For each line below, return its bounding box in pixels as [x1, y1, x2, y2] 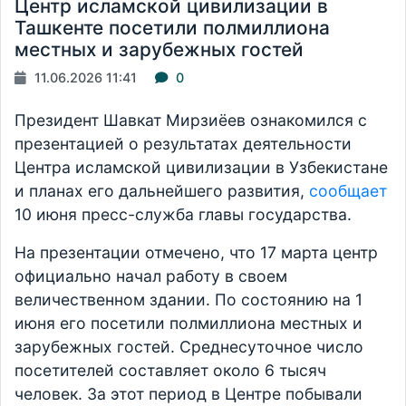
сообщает [309, 181, 387, 201]
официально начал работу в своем [14, 266, 287, 286]
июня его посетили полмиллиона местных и [14, 314, 362, 333]
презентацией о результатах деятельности [14, 134, 352, 154]
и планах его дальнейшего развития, [14, 181, 309, 201]
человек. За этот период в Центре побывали [14, 384, 362, 404]
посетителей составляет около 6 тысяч [14, 361, 326, 381]
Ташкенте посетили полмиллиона [14, 16, 330, 40]
